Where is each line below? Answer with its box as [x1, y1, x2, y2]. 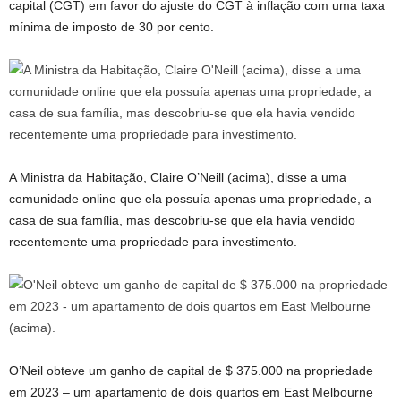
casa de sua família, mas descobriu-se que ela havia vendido [9, 213, 355, 227]
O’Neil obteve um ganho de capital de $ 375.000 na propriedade [9, 363, 373, 378]
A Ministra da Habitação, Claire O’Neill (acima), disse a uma [9, 170, 346, 184]
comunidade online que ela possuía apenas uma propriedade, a [9, 192, 371, 206]
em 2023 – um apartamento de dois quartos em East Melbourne [9, 385, 373, 399]
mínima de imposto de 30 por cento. [9, 20, 214, 34]
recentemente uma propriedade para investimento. [9, 235, 297, 249]
